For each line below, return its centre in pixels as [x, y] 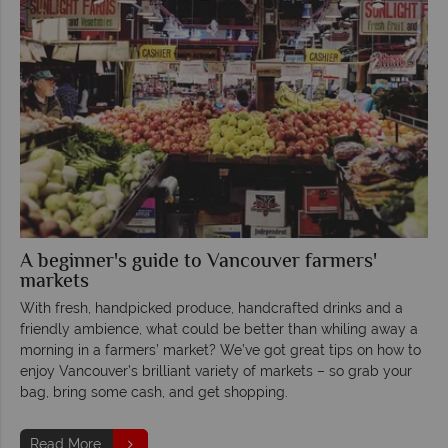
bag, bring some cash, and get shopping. [154, 391]
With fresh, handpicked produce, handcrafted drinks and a [211, 307]
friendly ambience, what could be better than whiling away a [219, 328]
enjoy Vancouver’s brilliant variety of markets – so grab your [216, 370]
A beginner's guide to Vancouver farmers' [198, 262]
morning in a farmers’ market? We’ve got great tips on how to [220, 349]
